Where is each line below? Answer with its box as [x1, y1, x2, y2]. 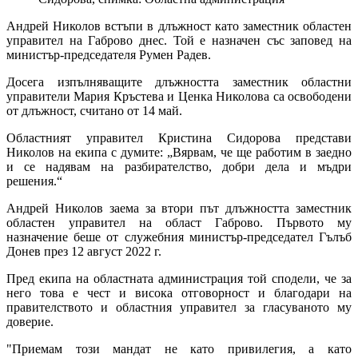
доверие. [6, 315, 54, 329]
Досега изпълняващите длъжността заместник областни [6, 75, 352, 89]
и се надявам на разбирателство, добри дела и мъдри [6, 160, 352, 174]
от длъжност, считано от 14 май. [6, 104, 182, 118]
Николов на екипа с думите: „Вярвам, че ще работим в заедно [6, 145, 352, 160]
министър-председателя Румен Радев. [6, 48, 214, 62]
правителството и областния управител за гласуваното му [6, 300, 352, 315]
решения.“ [6, 174, 62, 189]
